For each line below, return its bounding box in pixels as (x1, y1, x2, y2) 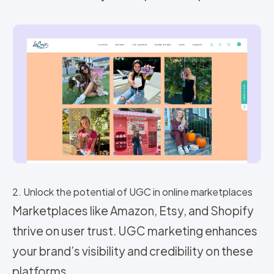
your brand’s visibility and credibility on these (12, 243, 253, 259)
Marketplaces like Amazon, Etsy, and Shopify (12, 203, 254, 218)
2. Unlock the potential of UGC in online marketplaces (12, 185, 253, 199)
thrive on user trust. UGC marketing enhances (12, 223, 257, 239)
